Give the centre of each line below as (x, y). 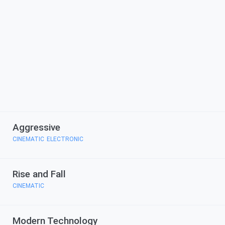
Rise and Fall (39, 174)
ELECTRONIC (65, 139)
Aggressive (36, 127)
